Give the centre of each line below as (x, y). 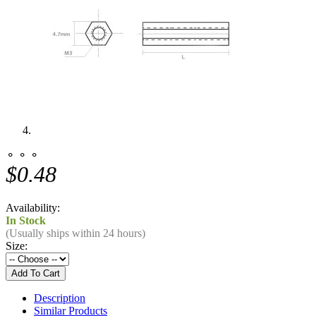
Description (60, 298)
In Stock (26, 220)
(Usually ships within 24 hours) (75, 233)
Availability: (33, 207)
